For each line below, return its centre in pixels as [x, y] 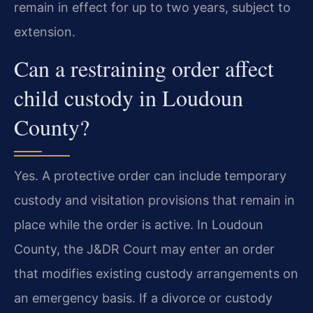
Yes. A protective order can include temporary [150, 176]
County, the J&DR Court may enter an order [144, 249]
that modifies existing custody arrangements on [156, 274]
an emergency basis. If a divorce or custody [143, 298]
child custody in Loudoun [129, 98]
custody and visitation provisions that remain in [154, 201]
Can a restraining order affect [144, 68]
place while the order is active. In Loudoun [139, 225]
